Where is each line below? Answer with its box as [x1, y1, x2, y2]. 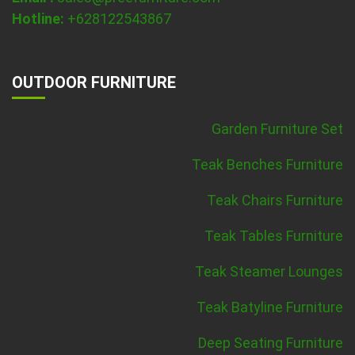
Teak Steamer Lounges [195, 263, 343, 281]
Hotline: [12, 10, 64, 28]
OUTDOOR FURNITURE [12, 73, 176, 93]
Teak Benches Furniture [192, 156, 343, 174]
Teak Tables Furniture [204, 227, 343, 245]
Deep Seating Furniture [198, 334, 343, 352]
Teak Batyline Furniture [197, 299, 343, 316]
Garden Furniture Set [212, 120, 343, 138]
